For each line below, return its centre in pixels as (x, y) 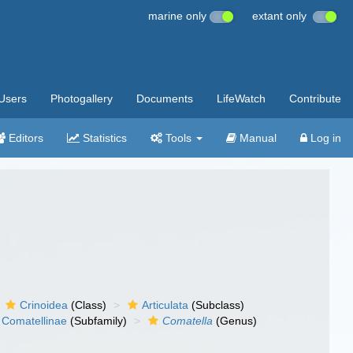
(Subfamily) (97, 321)
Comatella (188, 321)
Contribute (315, 98)
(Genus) (235, 321)
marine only (179, 16)
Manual (256, 138)
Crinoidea (44, 305)
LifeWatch (241, 98)
